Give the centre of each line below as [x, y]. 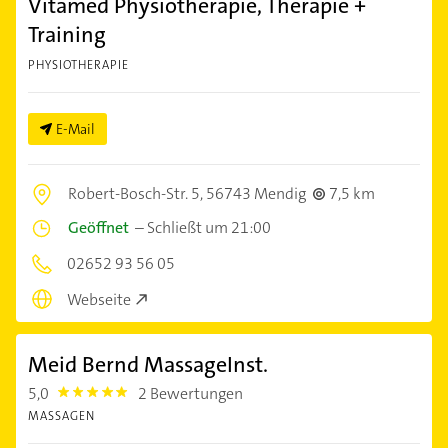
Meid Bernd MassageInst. [148, 365]
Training [67, 34]
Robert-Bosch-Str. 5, [137, 193]
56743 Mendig [256, 193]
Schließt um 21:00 [209, 227]
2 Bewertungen [191, 394]
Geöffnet [98, 227]
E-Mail [75, 128]
